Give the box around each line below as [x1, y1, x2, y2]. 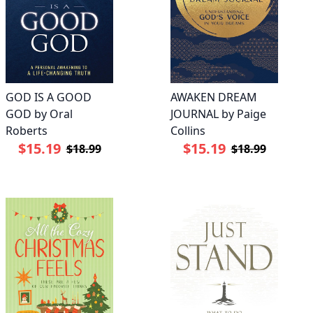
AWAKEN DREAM [170, 89, 257, 105]
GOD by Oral [6, 105, 73, 122]
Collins [170, 122, 205, 138]
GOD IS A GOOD [6, 89, 92, 105]
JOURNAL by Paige [170, 105, 266, 122]
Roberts [6, 122, 48, 138]
